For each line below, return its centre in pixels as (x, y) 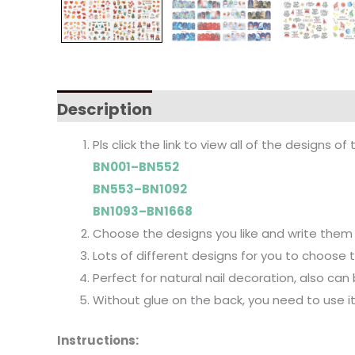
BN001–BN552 (136, 167)
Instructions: (98, 340)
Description (105, 110)
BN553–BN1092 (140, 189)
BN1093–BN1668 (143, 212)
